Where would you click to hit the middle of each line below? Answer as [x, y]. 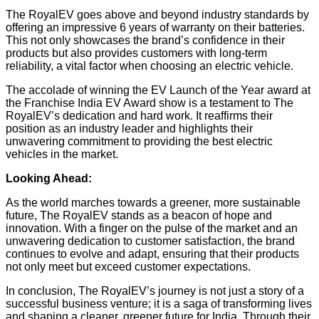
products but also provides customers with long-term [136, 53]
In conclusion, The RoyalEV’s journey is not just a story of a [155, 291]
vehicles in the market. [62, 154]
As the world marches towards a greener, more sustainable [153, 202]
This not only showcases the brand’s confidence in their [145, 40]
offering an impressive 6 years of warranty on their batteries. [155, 27]
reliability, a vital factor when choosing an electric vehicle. [150, 66]
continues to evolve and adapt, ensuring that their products [152, 253]
